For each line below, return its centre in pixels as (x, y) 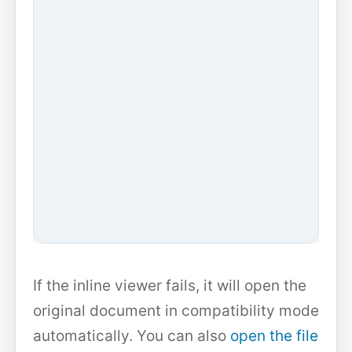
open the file (274, 335)
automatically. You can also (131, 335)
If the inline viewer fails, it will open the (169, 285)
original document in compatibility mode (176, 310)
